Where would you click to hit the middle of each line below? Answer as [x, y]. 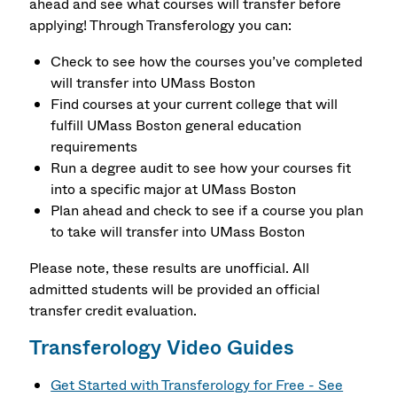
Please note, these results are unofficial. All [170, 268]
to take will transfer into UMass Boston [180, 232]
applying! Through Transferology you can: [163, 26]
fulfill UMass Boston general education [176, 125]
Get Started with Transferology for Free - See [197, 385]
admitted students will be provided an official [175, 289]
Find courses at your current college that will [195, 104]
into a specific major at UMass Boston [174, 189]
